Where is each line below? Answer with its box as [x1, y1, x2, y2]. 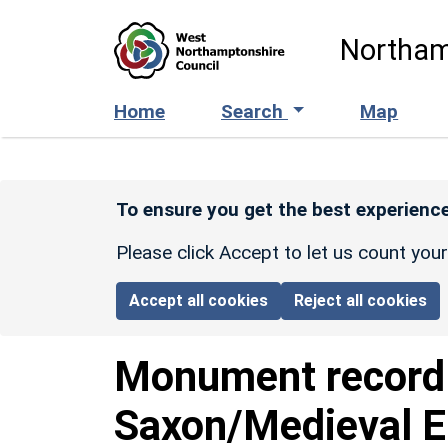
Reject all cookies [294, 290, 428, 310]
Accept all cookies [129, 290, 269, 310]
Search [221, 99, 288, 123]
